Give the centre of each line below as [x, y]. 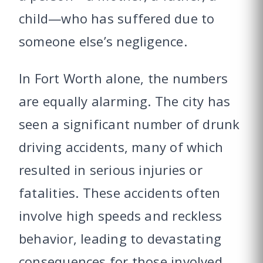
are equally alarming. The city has [125, 101]
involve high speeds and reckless [121, 215]
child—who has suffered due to [117, 18]
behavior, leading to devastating [120, 238]
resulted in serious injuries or [111, 169]
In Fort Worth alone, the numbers [124, 78]
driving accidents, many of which [121, 146]
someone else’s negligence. [103, 41]
